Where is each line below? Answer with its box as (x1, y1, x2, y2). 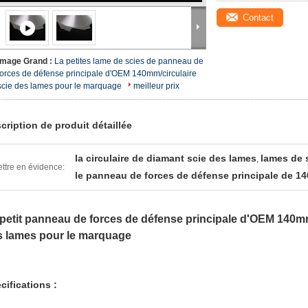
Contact (243, 12, 274, 23)
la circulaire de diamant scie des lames (75, 153, 256, 164)
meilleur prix (133, 81, 179, 91)
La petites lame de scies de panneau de (54, 56, 203, 66)
